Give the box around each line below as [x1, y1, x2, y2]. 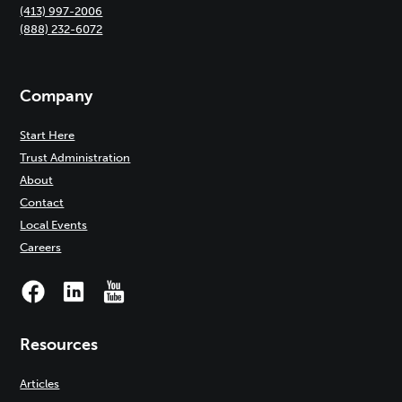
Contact [20, 196, 65, 209]
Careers [20, 240, 62, 254]
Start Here [20, 128, 75, 142]
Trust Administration [20, 151, 131, 164]
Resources [20, 335, 99, 354]
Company [20, 86, 93, 106]
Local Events [20, 218, 88, 232]
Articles [20, 377, 60, 390]
